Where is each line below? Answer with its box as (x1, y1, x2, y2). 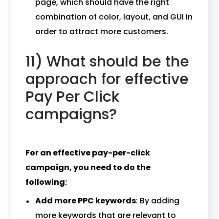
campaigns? (25, 104, 117, 125)
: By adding (136, 195, 180, 206)
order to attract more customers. (35, 26, 169, 37)
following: (25, 176, 67, 188)
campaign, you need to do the (25, 162, 151, 173)
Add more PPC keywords (35, 195, 136, 206)
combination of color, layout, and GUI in (35, 11, 193, 22)
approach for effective (25, 69, 189, 89)
